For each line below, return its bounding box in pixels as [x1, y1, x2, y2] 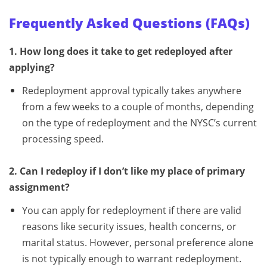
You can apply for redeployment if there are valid [21, 204, 241, 218]
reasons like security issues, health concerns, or [21, 220, 237, 234]
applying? [9, 61, 55, 74]
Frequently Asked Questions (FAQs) [9, 14, 250, 32]
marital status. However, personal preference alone [21, 236, 253, 250]
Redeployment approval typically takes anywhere [21, 84, 241, 98]
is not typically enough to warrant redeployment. [21, 252, 241, 266]
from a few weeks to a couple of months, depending [21, 100, 254, 114]
